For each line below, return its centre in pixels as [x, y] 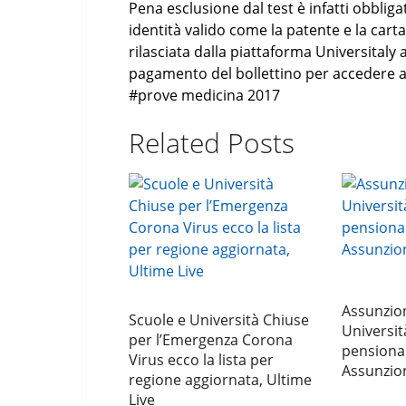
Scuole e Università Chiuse [219, 320]
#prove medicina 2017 [204, 96]
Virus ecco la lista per [201, 360]
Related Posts [212, 143]
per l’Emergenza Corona [211, 340]
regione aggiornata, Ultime [220, 380]
